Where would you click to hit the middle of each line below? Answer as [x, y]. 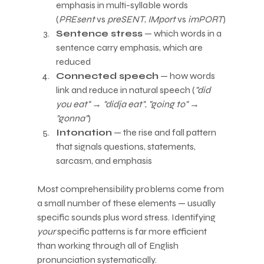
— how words [187, 75]
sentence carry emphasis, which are [130, 47]
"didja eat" [124, 104]
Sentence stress [99, 33]
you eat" [73, 104]
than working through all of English [108, 245]
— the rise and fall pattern [165, 132]
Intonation [84, 132]
